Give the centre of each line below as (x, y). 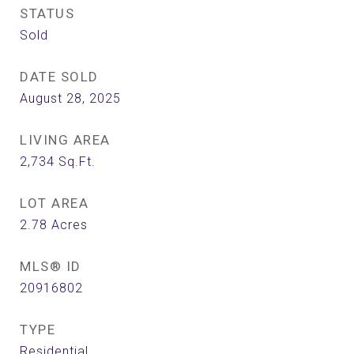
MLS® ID (51, 266)
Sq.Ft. (77, 162)
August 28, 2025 (70, 98)
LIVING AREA (65, 140)
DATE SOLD (59, 77)
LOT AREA (54, 203)
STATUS (47, 13)
